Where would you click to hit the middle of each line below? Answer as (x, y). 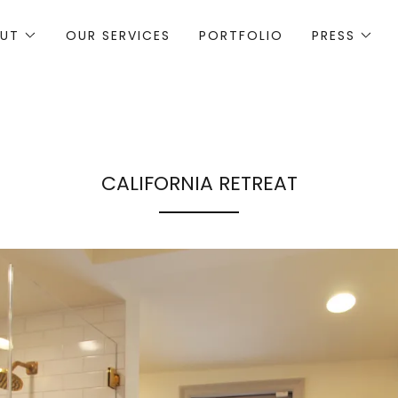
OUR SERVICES (118, 36)
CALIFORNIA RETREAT (199, 183)
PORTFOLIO (241, 36)
